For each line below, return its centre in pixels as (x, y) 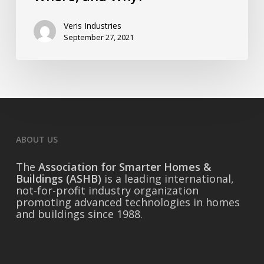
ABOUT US (37, 139)
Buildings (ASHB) (58, 179)
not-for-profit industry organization (107, 190)
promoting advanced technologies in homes (128, 202)
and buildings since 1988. (79, 214)
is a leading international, (167, 179)
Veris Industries (92, 26)
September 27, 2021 (98, 37)
